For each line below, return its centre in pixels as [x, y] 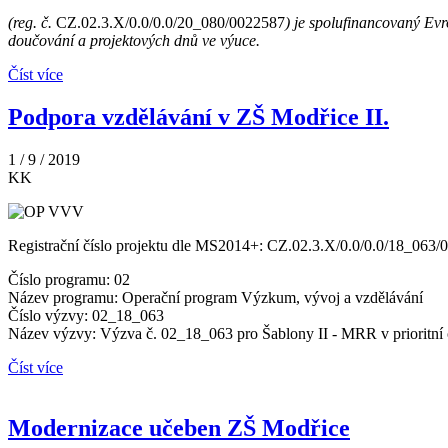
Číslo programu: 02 [69, 280]
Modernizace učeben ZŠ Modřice [179, 428]
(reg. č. [32, 23]
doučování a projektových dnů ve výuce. [134, 41]
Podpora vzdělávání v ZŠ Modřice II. [198, 117]
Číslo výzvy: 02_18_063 [86, 316]
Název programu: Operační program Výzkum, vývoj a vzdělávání [215, 298]
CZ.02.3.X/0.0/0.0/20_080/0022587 [170, 23]
